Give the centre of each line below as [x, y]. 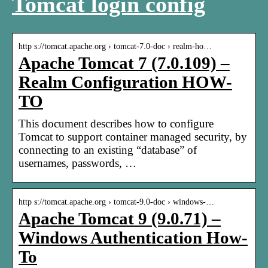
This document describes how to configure [116, 123]
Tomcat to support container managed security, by [133, 136]
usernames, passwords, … [77, 163]
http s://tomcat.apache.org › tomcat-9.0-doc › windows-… [116, 202]
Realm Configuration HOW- [125, 82]
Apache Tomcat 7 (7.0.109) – [124, 63]
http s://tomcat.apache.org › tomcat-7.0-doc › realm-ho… [115, 46]
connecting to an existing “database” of [108, 150]
